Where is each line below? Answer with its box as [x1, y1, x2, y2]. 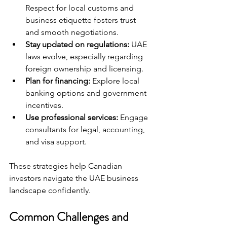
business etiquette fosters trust [25, 15, 138, 25]
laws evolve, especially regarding [25, 52, 145, 61]
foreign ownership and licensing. [25, 64, 143, 73]
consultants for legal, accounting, [25, 125, 147, 134]
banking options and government [25, 88, 148, 98]
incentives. [25, 100, 63, 110]
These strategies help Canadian [9, 161, 124, 171]
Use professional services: [25, 112, 118, 122]
